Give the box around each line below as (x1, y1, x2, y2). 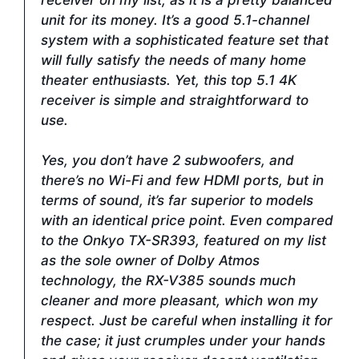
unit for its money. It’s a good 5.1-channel (41, 11, 309, 28)
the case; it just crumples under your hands (41, 333, 325, 349)
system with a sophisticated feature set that (41, 31, 329, 48)
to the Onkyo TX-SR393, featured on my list (41, 232, 326, 249)
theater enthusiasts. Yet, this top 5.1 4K (41, 71, 296, 88)
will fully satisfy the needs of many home (41, 51, 306, 68)
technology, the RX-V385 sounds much (41, 272, 296, 289)
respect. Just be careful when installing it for (41, 313, 333, 329)
